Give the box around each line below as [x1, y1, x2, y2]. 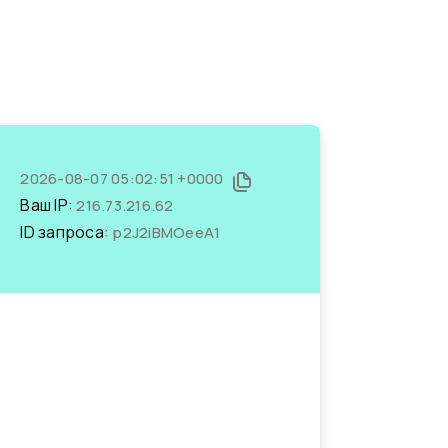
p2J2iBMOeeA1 [112, 222, 221, 243]
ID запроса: [20, 221, 113, 243]
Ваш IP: [20, 194, 77, 216]
